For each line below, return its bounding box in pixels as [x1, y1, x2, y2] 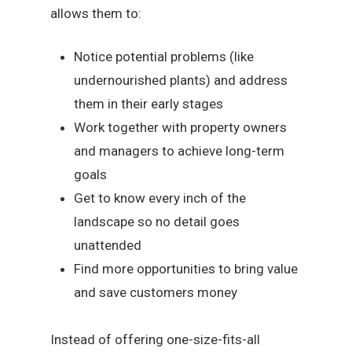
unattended [74, 237, 142, 254]
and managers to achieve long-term [74, 143, 285, 159]
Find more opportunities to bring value [74, 261, 299, 277]
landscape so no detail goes [74, 214, 240, 230]
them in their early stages [74, 96, 224, 112]
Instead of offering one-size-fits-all [50, 332, 261, 348]
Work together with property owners [74, 119, 288, 136]
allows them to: [50, 5, 142, 21]
